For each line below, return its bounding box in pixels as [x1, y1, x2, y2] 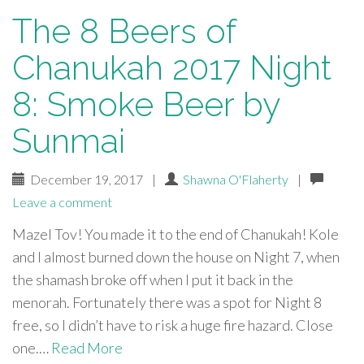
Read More [51, 339, 123, 357]
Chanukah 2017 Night [12, 48, 331, 88]
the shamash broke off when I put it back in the [12, 271, 293, 288]
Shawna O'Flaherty [183, 171, 288, 187]
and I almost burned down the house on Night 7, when [12, 248, 340, 266]
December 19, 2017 [25, 171, 145, 187]
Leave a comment [12, 194, 112, 210]
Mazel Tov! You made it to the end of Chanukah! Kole [12, 225, 339, 243]
